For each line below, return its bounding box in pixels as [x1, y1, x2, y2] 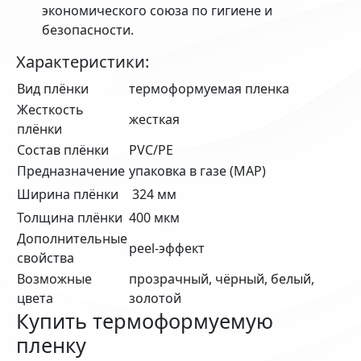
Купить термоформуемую [16, 306, 273, 334]
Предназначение [17, 161, 125, 180]
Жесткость [17, 100, 84, 118]
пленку [16, 330, 86, 359]
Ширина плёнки [17, 185, 118, 203]
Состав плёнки [17, 140, 109, 159]
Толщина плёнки [17, 208, 122, 226]
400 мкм [129, 208, 180, 226]
